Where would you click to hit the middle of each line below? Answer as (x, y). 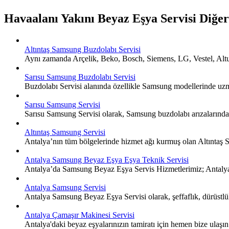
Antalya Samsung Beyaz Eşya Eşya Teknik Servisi (107, 159)
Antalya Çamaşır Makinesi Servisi (79, 215)
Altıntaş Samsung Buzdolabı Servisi (83, 49)
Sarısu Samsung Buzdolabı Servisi (80, 77)
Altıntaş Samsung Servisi (65, 132)
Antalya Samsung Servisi (65, 187)
